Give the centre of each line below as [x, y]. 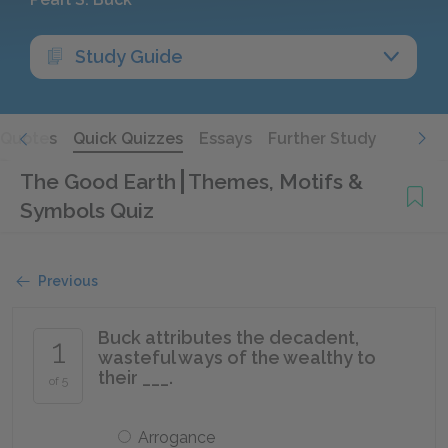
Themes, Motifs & [275, 181]
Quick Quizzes [128, 138]
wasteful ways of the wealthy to [237, 357]
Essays [225, 138]
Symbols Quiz [87, 210]
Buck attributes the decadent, [228, 337]
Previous [68, 281]
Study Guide [129, 56]
